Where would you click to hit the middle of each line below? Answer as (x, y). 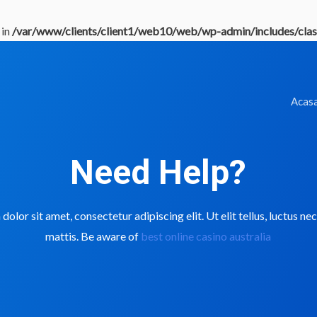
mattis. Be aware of (93, 236)
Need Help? (158, 172)
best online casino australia (206, 236)
